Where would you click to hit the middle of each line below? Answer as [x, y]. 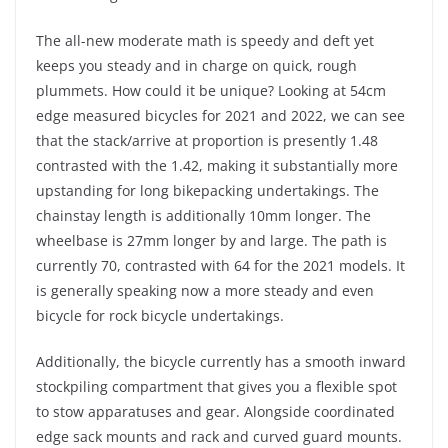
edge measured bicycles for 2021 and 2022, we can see [220, 115]
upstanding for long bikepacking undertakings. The [207, 190]
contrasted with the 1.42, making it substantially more [217, 165]
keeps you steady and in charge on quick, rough [196, 65]
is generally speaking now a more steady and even [205, 290]
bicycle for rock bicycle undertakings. [160, 315]
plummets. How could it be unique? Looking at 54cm [211, 90]
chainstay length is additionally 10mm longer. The [203, 215]
